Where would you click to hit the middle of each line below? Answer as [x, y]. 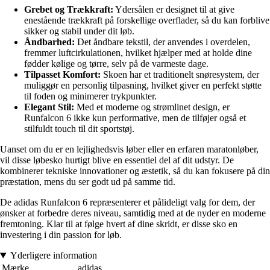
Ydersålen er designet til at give [174, 10]
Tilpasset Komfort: [62, 75]
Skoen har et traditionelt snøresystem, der [180, 75]
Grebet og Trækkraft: [69, 10]
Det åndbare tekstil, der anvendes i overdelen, [162, 42]
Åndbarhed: [49, 42]
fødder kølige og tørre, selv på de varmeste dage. [116, 64]
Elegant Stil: [49, 107]
